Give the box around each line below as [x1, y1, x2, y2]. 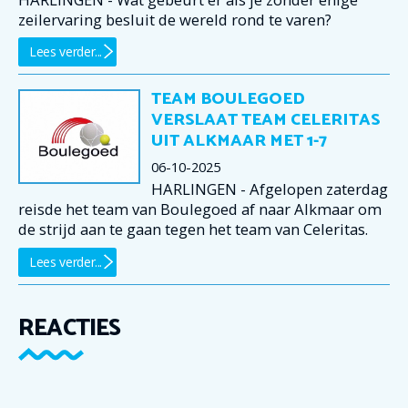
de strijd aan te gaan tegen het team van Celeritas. [18, 219, 368, 240]
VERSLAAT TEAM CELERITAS [151, 107, 380, 135]
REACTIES [18, 308, 121, 348]
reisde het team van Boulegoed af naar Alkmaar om [18, 199, 382, 220]
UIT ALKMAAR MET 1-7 [151, 127, 327, 156]
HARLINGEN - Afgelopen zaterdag [151, 178, 388, 200]
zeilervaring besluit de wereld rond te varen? [18, 8, 331, 30]
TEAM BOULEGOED [151, 86, 305, 114]
